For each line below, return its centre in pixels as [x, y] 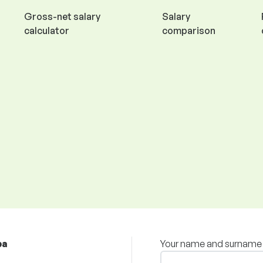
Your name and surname [211, 244]
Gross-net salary [62, 16]
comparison [189, 31]
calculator [46, 31]
